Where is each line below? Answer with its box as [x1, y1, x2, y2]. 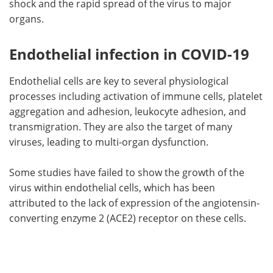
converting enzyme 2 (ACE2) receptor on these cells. [9, 211, 246, 224]
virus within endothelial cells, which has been [9, 180, 215, 194]
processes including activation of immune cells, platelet [9, 89, 263, 102]
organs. [9, 12, 44, 25]
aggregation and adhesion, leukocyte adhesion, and [9, 104, 246, 118]
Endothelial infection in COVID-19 [9, 43, 249, 64]
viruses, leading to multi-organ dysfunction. [9, 135, 208, 148]
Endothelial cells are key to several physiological [9, 74, 229, 87]
